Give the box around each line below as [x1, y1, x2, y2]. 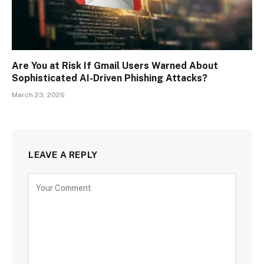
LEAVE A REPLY [28, 149, 98, 160]
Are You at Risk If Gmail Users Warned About [12, 60, 218, 71]
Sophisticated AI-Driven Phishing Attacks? [12, 72, 207, 84]
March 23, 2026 [12, 90, 65, 99]
